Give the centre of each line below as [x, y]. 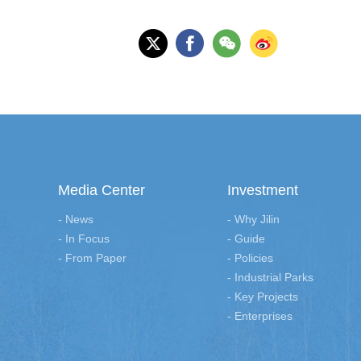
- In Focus [84, 239]
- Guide [246, 239]
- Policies [250, 258]
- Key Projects [263, 297]
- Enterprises [260, 316]
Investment [263, 191]
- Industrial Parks [270, 278]
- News [76, 220]
